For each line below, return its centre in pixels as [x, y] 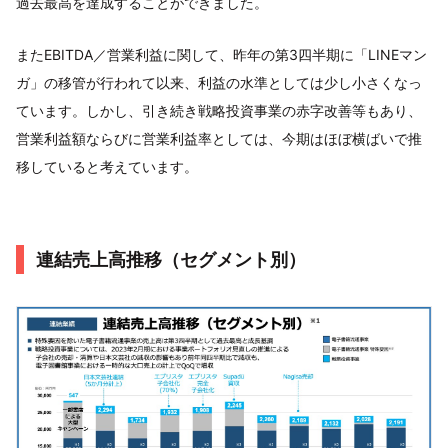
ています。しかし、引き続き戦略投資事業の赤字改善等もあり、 [219, 110]
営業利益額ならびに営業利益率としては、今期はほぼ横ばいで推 [219, 138]
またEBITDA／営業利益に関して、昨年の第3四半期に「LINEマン [221, 54]
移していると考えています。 [107, 166]
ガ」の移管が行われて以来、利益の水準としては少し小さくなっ [219, 82]
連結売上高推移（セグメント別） [171, 259]
